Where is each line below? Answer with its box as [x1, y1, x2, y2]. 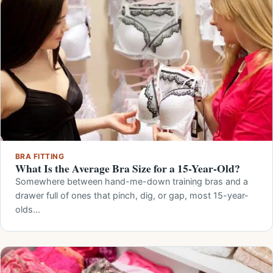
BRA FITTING [15, 151, 65, 161]
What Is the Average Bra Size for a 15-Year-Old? [15, 160, 240, 176]
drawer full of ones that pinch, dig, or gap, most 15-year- [15, 190, 249, 200]
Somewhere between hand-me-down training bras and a [15, 175, 248, 186]
